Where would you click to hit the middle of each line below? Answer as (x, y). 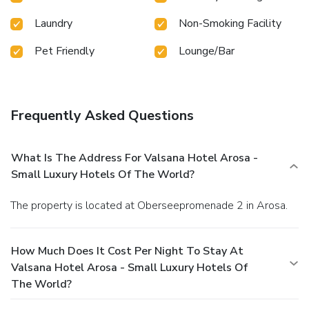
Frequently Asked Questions (102, 116)
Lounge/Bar (207, 51)
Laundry (53, 24)
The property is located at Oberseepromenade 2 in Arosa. (152, 206)
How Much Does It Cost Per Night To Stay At (127, 251)
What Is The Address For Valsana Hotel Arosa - (134, 158)
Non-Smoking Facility (230, 24)
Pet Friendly (64, 51)
